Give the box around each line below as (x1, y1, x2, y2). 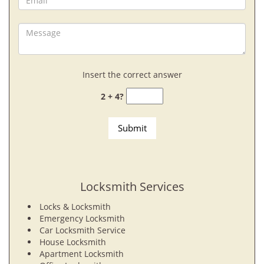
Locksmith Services (80, 179, 184, 194)
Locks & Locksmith (39, 201, 111, 212)
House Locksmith (39, 236, 108, 247)
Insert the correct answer (82, 69, 182, 80)
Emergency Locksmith (39, 213, 125, 224)
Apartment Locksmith (39, 248, 124, 259)
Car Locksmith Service (39, 225, 126, 236)
